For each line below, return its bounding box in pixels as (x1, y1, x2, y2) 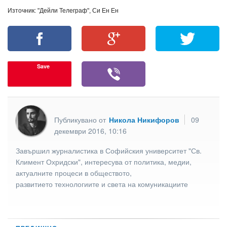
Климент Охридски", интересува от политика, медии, (16, 156, 192, 167)
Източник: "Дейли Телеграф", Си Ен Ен (8, 7, 119, 15)
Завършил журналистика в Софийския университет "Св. (16, 145, 202, 156)
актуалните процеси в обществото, (16, 167, 132, 178)
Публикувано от (54, 114, 108, 125)
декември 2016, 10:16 (54, 125, 127, 136)
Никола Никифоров (109, 114, 179, 125)
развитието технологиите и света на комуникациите (16, 178, 188, 189)
